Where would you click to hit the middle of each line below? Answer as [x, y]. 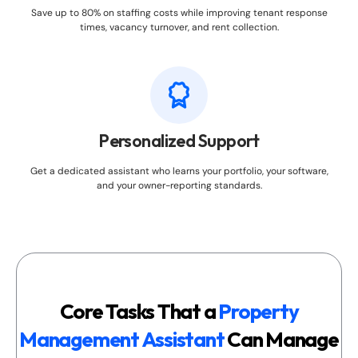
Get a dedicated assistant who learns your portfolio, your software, [179, 171]
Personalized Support [179, 141]
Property [257, 312]
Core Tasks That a [137, 312]
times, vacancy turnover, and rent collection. [179, 28]
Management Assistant [123, 340]
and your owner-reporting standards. [179, 186]
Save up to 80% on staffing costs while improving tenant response [179, 13]
